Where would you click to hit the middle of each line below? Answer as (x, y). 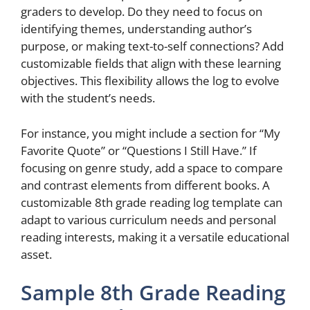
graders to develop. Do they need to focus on (142, 11)
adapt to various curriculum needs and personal (148, 219)
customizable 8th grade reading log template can (152, 202)
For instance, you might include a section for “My (151, 133)
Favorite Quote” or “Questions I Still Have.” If (139, 150)
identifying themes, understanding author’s (136, 29)
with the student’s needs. (88, 98)
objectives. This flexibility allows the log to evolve (150, 81)
